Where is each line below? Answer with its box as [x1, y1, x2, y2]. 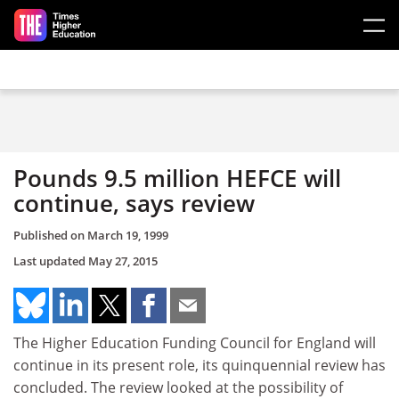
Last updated [13, 252, 88, 269]
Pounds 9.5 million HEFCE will [13, 162, 341, 194]
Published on [13, 226, 87, 243]
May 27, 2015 [88, 252, 158, 269]
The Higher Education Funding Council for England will [13, 332, 376, 353]
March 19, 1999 [87, 226, 168, 243]
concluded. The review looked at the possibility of [13, 377, 343, 397]
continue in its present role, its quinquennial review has [13, 354, 386, 375]
